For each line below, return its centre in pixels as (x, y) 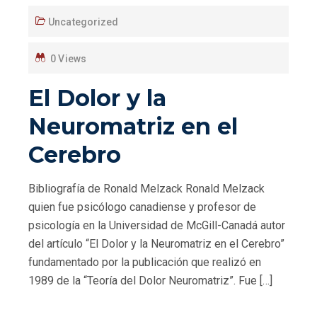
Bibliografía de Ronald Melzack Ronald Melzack (146, 188)
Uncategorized (83, 22)
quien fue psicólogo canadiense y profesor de (142, 207)
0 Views (68, 58)
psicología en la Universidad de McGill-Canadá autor (157, 225)
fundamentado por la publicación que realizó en (145, 262)
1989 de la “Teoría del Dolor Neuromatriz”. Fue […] (150, 280)
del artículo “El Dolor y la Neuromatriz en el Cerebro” (156, 243)
